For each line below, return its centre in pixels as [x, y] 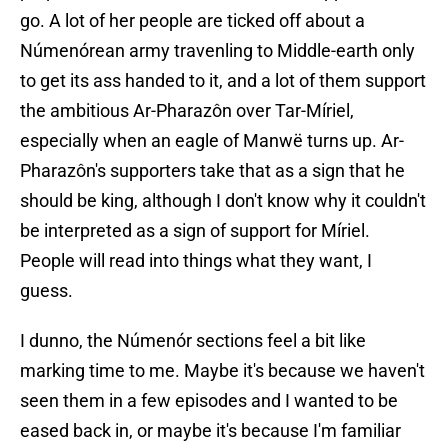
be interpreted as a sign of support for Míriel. [195, 231]
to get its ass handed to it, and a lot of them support [223, 81]
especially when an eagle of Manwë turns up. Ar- [212, 141]
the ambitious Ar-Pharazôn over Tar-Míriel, [187, 111]
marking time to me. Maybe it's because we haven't [222, 371]
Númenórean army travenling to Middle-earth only [217, 51]
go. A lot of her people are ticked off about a [192, 21]
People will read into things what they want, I [196, 261]
